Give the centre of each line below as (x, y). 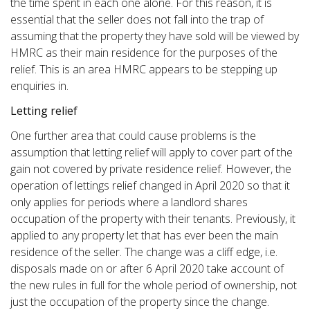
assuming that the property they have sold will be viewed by (155, 36)
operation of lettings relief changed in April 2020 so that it (150, 185)
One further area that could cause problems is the (133, 135)
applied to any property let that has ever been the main (144, 235)
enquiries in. (39, 85)
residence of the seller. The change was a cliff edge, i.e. (144, 252)
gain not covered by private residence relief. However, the (151, 168)
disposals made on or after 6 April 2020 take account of (147, 268)
